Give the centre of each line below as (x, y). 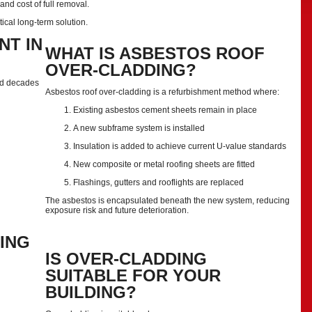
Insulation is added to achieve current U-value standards (180, 146)
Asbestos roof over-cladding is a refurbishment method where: (162, 92)
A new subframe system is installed (139, 128)
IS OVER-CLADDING (126, 259)
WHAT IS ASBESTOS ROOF (155, 53)
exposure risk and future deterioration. (117, 210)
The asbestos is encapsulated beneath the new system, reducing (167, 201)
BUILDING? (91, 292)
